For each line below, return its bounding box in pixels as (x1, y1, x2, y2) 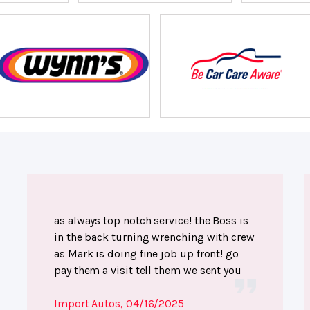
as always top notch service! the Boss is (54, 214, 248, 227)
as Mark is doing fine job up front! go (54, 247, 239, 260)
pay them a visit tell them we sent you (54, 264, 241, 277)
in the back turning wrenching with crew (54, 230, 255, 244)
